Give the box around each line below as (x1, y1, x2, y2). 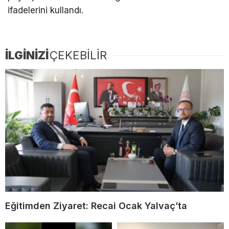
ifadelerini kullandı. (8, 5, 83, 16)
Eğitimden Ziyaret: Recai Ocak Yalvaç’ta (5, 200, 187, 212)
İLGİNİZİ (5, 48, 49, 62)
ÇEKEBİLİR (50, 48, 107, 62)
